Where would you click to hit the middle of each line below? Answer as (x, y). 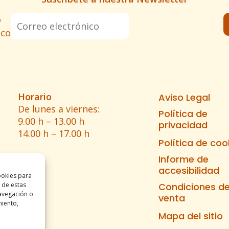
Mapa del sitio (191, 216)
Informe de (184, 159)
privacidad (183, 125)
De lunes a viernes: (59, 109)
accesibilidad (189, 170)
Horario (35, 97)
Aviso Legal (184, 97)
